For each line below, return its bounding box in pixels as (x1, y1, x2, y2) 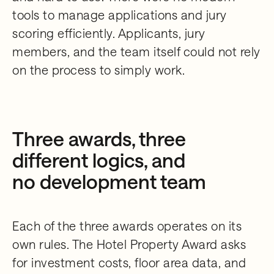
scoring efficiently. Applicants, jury (12, 26, 206, 40)
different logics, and (12, 149, 185, 171)
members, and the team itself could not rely (12, 44, 261, 59)
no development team (12, 170, 206, 193)
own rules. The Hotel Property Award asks (12, 237, 246, 251)
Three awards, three (12, 127, 186, 150)
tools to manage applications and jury (12, 7, 227, 22)
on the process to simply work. (12, 62, 185, 77)
